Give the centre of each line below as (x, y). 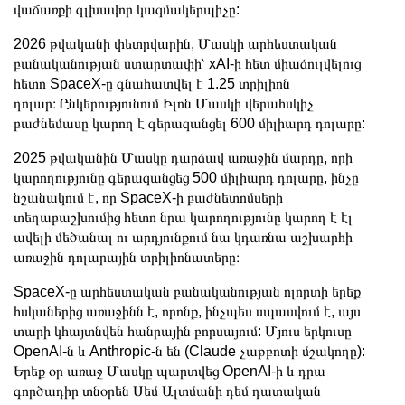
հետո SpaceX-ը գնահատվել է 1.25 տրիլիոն (152, 83)
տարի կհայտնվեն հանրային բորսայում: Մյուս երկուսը (183, 331)
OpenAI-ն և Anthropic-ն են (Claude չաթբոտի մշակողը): (189, 351)
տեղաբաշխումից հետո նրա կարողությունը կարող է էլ (183, 217)
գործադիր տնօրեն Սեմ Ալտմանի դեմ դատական (167, 391)
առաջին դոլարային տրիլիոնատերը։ (127, 257)
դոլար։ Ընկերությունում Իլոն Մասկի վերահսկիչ (164, 103)
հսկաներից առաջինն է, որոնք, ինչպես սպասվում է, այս (187, 311)
